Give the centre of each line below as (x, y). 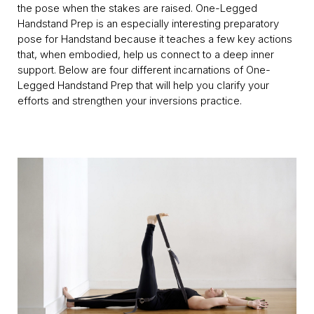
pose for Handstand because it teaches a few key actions (155, 39)
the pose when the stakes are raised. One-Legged (137, 8)
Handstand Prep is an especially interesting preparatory (148, 23)
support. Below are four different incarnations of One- (144, 70)
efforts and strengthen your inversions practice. (130, 101)
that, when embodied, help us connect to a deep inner (146, 54)
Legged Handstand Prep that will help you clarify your (143, 85)
